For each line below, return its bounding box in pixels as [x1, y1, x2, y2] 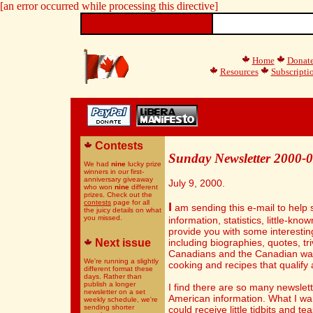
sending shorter [84, 303, 134, 311]
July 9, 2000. [168, 177, 225, 189]
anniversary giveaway [84, 175, 153, 183]
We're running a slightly [84, 257, 159, 265]
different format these [84, 265, 153, 272]
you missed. [84, 214, 122, 221]
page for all [111, 198, 150, 206]
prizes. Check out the [84, 191, 152, 198]
